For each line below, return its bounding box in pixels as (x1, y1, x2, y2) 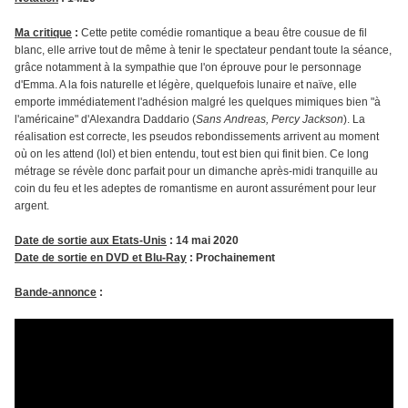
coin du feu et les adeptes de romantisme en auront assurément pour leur (15, 182, 376, 196)
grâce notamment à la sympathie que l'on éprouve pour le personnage (15, 61, 362, 75)
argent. (15, 199, 49, 213)
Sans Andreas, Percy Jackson (196, 113, 343, 127)
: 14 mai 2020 (167, 234, 239, 248)
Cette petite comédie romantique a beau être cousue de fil (81, 26, 367, 40)
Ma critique (15, 26, 72, 40)
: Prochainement (187, 251, 275, 265)
